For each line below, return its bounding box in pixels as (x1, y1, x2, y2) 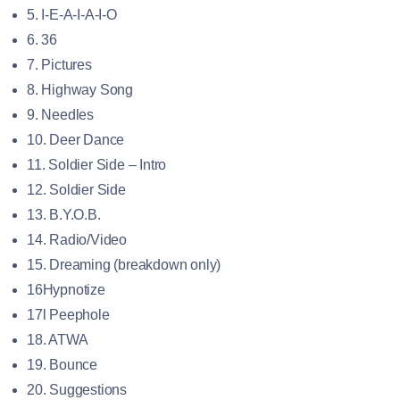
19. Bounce (27, 356, 97, 372)
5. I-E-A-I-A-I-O (27, 6, 117, 22)
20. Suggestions (27, 381, 127, 397)
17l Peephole (27, 306, 110, 322)
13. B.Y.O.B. (27, 206, 101, 222)
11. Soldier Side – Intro (27, 156, 167, 172)
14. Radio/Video (27, 231, 127, 247)
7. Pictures (27, 56, 92, 72)
